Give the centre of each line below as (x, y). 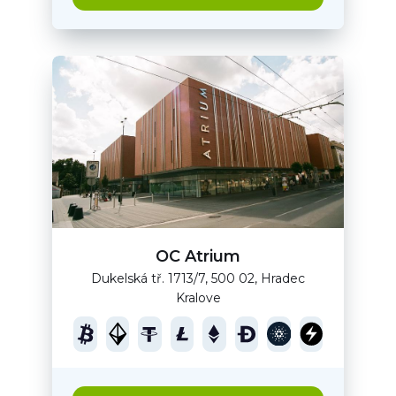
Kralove (198, 297)
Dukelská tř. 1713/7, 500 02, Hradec (198, 278)
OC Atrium (198, 256)
